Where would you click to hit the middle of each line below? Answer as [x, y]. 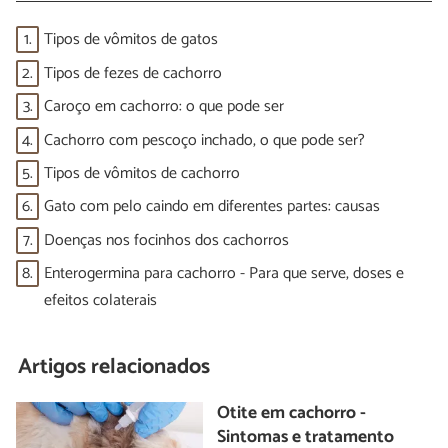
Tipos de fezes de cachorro [133, 73]
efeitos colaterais [100, 301]
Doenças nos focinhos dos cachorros [166, 240]
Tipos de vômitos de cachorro [142, 174]
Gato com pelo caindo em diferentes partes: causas [212, 207]
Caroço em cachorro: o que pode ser [164, 107]
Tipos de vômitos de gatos [131, 40]
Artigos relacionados [114, 367]
